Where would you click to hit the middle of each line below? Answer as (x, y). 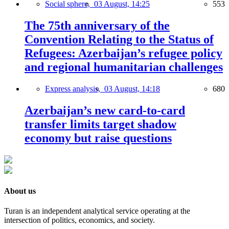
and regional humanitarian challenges (124, 67)
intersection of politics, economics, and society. (79, 220)
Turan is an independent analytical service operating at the (97, 211)
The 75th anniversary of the (97, 26)
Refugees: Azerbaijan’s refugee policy (123, 53)
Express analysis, (75, 88)
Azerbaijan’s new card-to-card (105, 110)
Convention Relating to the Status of (119, 39)
